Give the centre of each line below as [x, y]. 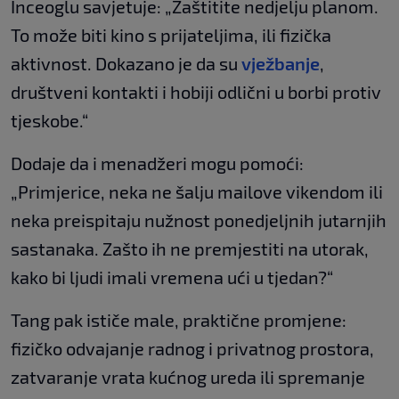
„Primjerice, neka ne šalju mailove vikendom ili [197, 191]
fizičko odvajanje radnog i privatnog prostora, [192, 348]
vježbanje [281, 63]
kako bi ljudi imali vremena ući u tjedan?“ [172, 277]
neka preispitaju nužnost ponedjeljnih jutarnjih [199, 220]
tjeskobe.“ [49, 120]
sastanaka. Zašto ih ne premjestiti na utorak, [190, 248]
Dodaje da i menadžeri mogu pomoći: [157, 163]
